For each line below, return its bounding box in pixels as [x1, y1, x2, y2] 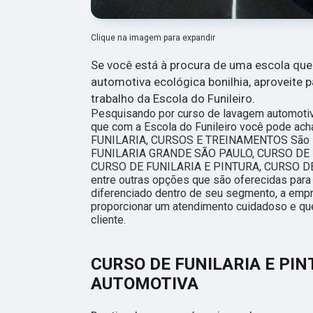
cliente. [91, 213, 126, 227]
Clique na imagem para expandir [91, 33, 215, 43]
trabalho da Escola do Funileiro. [91, 92, 255, 106]
